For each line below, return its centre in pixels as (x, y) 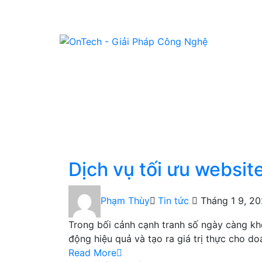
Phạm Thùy (125, 201)
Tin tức (173, 201)
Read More (92, 253)
